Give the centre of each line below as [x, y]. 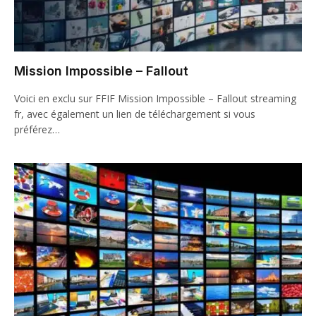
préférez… [37, 129]
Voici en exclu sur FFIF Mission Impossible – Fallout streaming [155, 98]
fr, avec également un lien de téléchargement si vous [135, 114]
